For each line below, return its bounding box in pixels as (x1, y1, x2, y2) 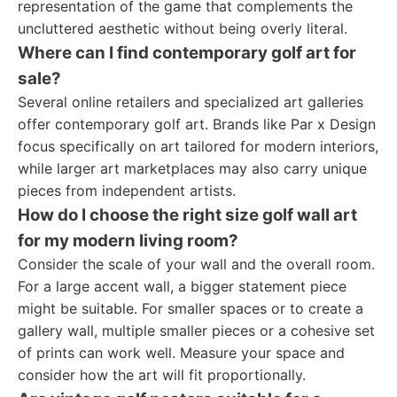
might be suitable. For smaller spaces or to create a (18, 300, 363, 317)
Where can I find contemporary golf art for (18, 43, 356, 63)
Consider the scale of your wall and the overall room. (18, 255, 375, 273)
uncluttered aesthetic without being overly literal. (18, 19, 347, 37)
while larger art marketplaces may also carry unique (18, 160, 367, 177)
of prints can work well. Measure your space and (18, 344, 345, 362)
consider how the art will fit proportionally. (18, 366, 306, 384)
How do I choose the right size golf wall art (18, 205, 357, 225)
